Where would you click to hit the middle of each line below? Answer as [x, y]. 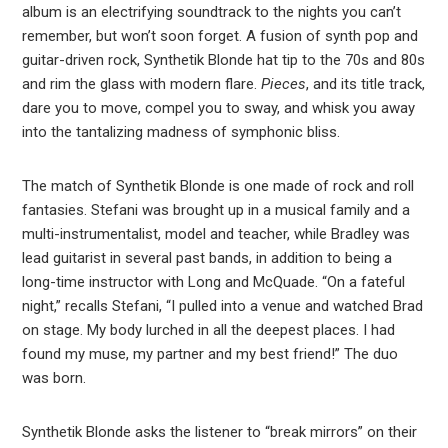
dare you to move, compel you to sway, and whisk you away [219, 108]
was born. [54, 378]
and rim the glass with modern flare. [142, 84]
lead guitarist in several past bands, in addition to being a [207, 258]
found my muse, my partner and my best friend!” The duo [210, 354]
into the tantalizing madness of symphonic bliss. [181, 132]
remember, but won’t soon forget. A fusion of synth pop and [220, 36]
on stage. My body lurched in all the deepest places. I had [209, 330]
